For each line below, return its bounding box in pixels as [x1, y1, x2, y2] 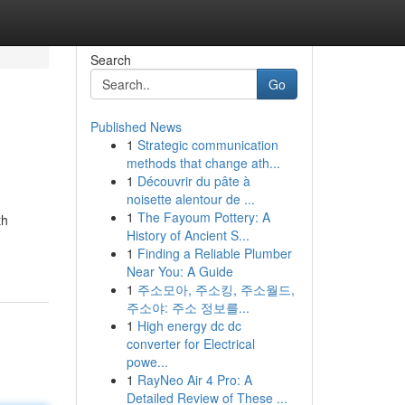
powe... [126, 353, 168, 371]
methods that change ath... [126, 154, 280, 172]
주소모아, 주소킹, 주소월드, [137, 280, 295, 298]
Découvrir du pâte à [137, 172, 250, 190]
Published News [89, 118, 182, 136]
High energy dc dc [137, 316, 241, 334]
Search [89, 51, 131, 69]
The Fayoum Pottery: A [137, 208, 270, 226]
